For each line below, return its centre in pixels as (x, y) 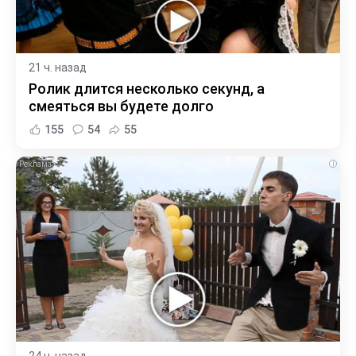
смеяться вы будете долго (121, 106)
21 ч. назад (58, 68)
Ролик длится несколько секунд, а (147, 89)
